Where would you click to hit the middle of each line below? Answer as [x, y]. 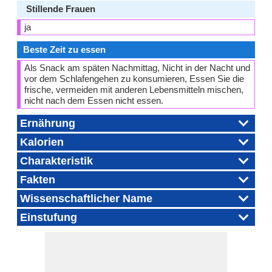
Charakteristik [56, 161]
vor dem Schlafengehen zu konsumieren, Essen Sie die [134, 79]
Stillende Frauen [61, 9]
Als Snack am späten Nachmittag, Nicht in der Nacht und [137, 68]
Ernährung [48, 123]
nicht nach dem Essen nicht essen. [94, 100]
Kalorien [42, 142]
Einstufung [49, 217]
